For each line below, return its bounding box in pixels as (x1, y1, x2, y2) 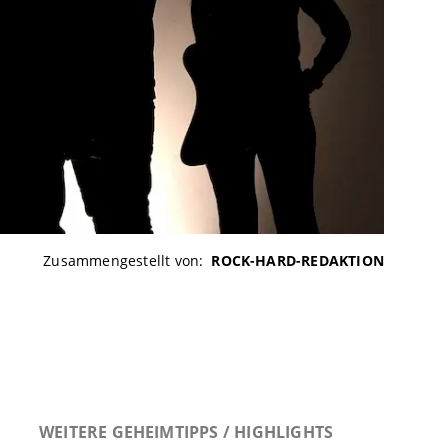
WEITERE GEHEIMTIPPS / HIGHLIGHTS (39, 421, 334, 443)
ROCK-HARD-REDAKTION (211, 251, 384, 270)
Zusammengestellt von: (43, 251, 204, 270)
